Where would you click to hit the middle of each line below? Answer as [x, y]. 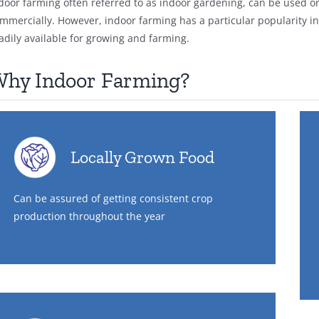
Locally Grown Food [142, 157]
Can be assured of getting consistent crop [113, 199]
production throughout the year [89, 216]
